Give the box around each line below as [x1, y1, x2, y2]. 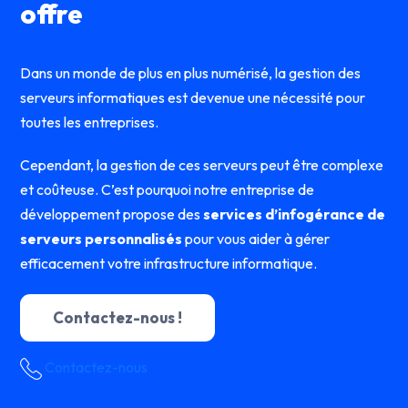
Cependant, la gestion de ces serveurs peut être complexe [20, 155, 384, 174]
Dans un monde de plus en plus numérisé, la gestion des [20, 63, 362, 82]
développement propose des [20, 204, 204, 223]
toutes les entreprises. [20, 112, 159, 131]
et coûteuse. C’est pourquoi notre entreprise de [20, 179, 315, 199]
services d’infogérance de [203, 204, 386, 223]
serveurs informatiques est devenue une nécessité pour [20, 87, 366, 107]
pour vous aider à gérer [182, 229, 331, 248]
